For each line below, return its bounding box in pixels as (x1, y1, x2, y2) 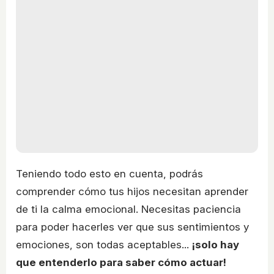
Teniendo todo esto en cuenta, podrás (16, 168, 203, 180)
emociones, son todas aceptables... (16, 239, 192, 251)
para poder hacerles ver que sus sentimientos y (16, 221, 249, 234)
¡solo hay (192, 239, 239, 251)
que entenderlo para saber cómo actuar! (16, 256, 226, 269)
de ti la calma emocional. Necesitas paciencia (16, 203, 241, 216)
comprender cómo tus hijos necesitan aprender (16, 185, 248, 198)
